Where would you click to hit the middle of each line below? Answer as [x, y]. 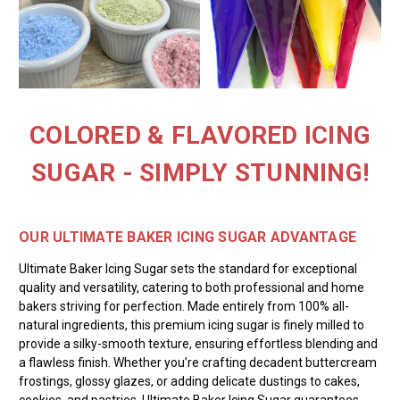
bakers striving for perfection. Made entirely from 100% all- [184, 306]
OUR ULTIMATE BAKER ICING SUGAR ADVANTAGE [187, 237]
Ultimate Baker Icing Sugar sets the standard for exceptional [188, 268]
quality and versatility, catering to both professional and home [192, 287]
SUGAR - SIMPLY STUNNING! [200, 172]
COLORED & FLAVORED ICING [200, 135]
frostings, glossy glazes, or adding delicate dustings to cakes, [189, 381]
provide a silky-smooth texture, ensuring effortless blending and [198, 343]
